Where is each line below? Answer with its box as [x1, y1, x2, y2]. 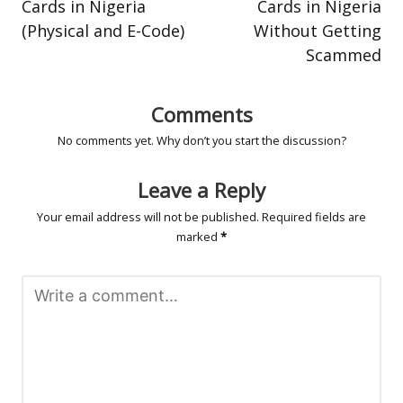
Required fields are [262, 209, 366, 226]
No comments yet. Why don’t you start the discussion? [57, 132, 346, 149]
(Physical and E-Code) [22, 19, 184, 41]
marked [176, 228, 220, 246]
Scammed [306, 43, 381, 66]
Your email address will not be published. [37, 209, 259, 226]
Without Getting [254, 19, 381, 41]
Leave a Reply [138, 176, 265, 205]
